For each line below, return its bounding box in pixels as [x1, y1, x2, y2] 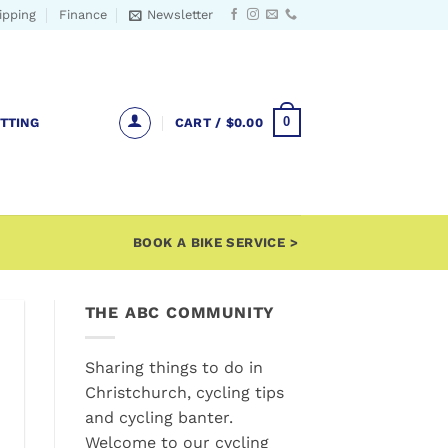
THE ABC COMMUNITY [84, 303, 276, 322]
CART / [174, 114, 226, 130]
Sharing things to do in [84, 357, 263, 377]
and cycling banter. [84, 407, 233, 427]
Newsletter [147, 7, 214, 22]
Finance [58, 7, 107, 22]
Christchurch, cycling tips [84, 382, 284, 402]
